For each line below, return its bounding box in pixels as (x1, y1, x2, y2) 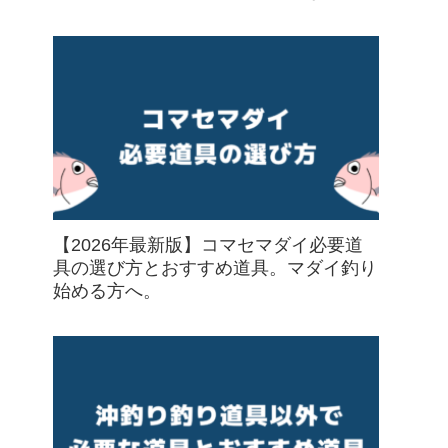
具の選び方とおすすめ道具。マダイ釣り (53, 257, 377, 278)
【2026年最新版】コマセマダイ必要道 (53, 234, 363, 255)
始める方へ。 (53, 280, 161, 301)
